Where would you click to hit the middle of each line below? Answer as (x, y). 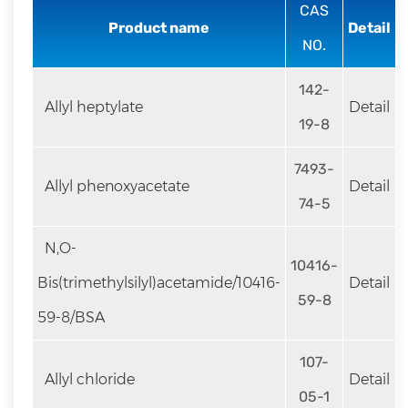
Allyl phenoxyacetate (115, 186)
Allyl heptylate (92, 107)
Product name (159, 28)
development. (64, 32)
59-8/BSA (71, 317)
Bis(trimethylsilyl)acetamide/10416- (159, 283)
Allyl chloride (88, 379)
